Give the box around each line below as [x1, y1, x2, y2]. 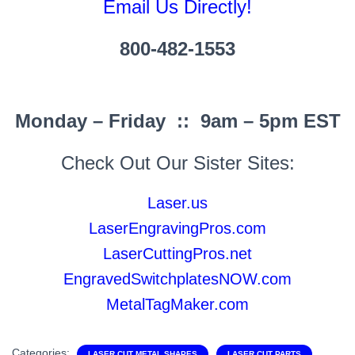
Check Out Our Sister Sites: [60, 152, 295, 174]
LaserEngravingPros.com [89, 219, 266, 237]
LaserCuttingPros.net [103, 245, 252, 262]
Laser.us [147, 194, 208, 212]
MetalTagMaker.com [106, 296, 249, 313]
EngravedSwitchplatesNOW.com [63, 270, 292, 288]
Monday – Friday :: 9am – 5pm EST [14, 110, 341, 132]
